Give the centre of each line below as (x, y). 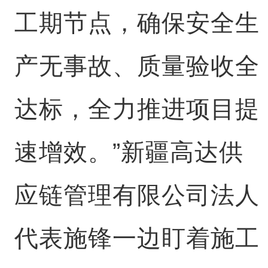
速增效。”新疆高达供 (129, 152)
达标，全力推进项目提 (137, 109)
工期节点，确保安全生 (137, 23)
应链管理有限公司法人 (137, 195)
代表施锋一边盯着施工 (137, 238)
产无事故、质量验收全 (137, 66)
